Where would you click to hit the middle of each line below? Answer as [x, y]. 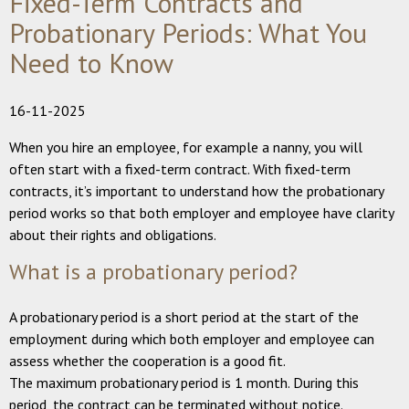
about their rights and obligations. [113, 234]
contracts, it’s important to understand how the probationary [196, 190]
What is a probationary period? [153, 271]
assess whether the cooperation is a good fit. [147, 360]
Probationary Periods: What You [188, 32]
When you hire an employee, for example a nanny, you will [186, 147]
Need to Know [91, 62]
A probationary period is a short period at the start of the [184, 316]
